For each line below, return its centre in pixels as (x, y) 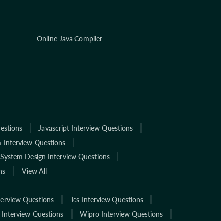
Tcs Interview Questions (107, 199)
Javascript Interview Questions (86, 128)
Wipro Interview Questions (121, 214)
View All (34, 171)
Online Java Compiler (70, 38)
